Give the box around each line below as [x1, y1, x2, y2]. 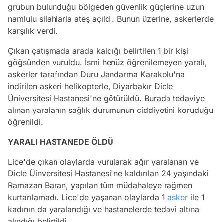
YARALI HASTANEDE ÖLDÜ [8, 136, 113, 147]
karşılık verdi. [8, 25, 58, 36]
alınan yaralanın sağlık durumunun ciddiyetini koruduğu [8, 105, 213, 115]
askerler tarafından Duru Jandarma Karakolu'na [8, 69, 185, 79]
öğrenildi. [8, 116, 43, 127]
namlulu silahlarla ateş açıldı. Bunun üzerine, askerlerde [8, 13, 214, 24]
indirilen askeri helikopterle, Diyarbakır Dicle [8, 81, 173, 91]
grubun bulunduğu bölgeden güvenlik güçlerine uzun [8, 1, 204, 12]
